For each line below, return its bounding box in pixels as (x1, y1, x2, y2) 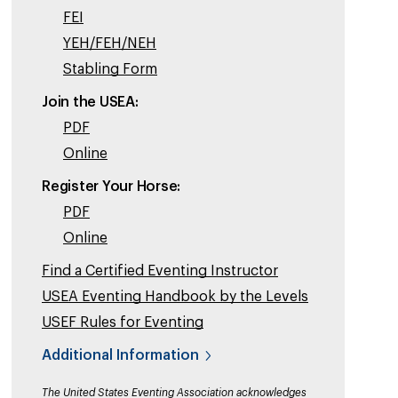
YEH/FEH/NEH (63, 36, 156, 52)
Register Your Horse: (42, 179, 181, 195)
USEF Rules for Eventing (42, 315, 203, 330)
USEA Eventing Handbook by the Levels (42, 290, 308, 305)
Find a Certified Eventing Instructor (42, 264, 278, 279)
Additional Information (42, 348, 199, 363)
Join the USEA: (42, 95, 139, 110)
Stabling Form (63, 62, 157, 77)
